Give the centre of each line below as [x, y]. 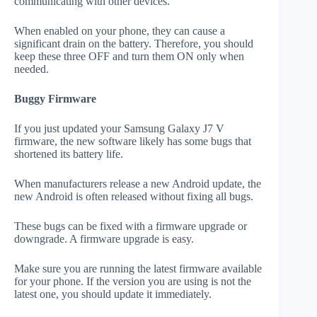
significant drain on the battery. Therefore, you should [134, 44]
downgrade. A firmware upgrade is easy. [104, 239]
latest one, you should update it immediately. [113, 294]
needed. [31, 69]
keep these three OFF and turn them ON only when [129, 57]
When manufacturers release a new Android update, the [138, 184]
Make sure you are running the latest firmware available [138, 269]
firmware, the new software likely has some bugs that [133, 142]
